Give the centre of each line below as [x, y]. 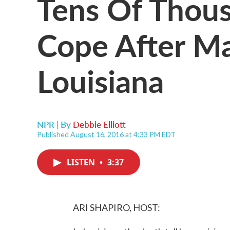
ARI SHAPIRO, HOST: [117, 207]
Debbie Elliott [99, 124]
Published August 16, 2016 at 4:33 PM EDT [106, 134]
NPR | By [55, 124]
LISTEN [82, 162]
